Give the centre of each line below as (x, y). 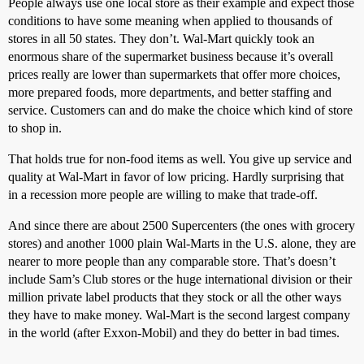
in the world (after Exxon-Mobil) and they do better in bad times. (174, 332)
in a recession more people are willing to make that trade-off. (163, 194)
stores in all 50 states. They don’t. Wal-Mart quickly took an (161, 38)
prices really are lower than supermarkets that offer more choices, (174, 74)
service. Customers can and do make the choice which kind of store (180, 110)
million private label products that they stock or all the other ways (175, 297)
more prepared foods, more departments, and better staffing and (170, 92)
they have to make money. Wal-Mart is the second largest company (179, 314)
